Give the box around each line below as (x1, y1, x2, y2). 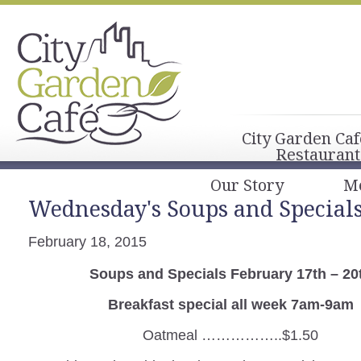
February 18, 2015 (28, 234, 147, 250)
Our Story (210, 174, 284, 196)
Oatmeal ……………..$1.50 (143, 327, 319, 343)
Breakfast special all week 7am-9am (107, 297, 354, 313)
